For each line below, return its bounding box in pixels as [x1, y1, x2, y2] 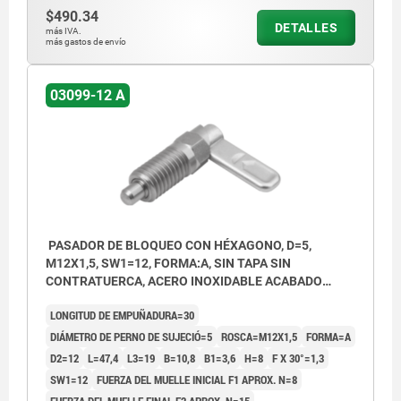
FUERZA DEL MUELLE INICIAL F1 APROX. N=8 [97, 371, 297, 388]
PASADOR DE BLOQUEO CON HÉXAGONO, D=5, [46, 238, 311, 253]
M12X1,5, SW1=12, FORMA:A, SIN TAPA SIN [46, 256, 291, 271]
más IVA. [46, 26, 81, 37]
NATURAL [46, 292, 101, 307]
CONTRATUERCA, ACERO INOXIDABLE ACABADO [46, 274, 322, 289]
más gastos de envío [46, 37, 126, 47]
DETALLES [274, 21, 337, 36]
